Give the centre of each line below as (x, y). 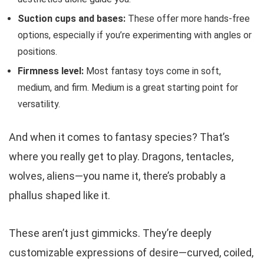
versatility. (39, 104)
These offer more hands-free (188, 18)
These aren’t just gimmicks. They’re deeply (110, 233)
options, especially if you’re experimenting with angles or (135, 35)
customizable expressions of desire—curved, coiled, (131, 252)
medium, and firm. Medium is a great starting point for (128, 87)
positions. (37, 51)
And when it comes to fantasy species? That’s (119, 137)
